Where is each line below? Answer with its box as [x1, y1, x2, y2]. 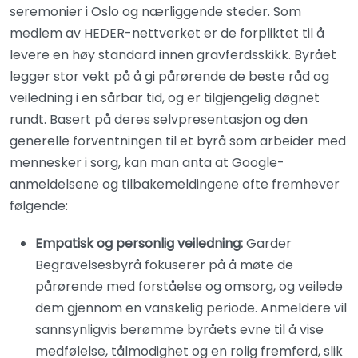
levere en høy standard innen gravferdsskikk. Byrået [10, 46, 336, 64]
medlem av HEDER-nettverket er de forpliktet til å [10, 24, 324, 42]
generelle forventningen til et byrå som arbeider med [10, 132, 346, 150]
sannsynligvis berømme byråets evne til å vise [35, 320, 324, 339]
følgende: [10, 197, 68, 215]
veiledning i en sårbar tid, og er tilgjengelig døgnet [10, 89, 320, 107]
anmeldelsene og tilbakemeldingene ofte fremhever [10, 175, 340, 193]
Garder [243, 234, 292, 253]
